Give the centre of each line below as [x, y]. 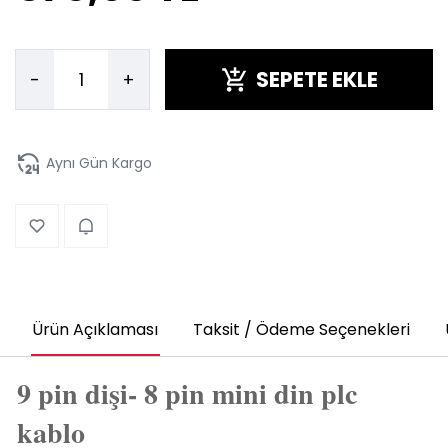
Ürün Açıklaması [94, 330]
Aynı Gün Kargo [98, 163]
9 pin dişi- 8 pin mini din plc [186, 393]
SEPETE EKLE [316, 80]
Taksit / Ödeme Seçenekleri [301, 330]
